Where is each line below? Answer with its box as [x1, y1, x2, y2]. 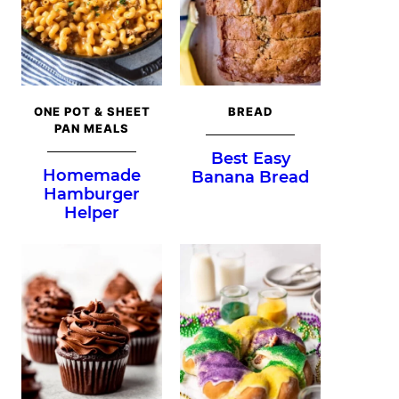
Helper [64, 202, 119, 223]
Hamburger [44, 183, 140, 204]
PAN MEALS [54, 120, 129, 135]
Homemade [43, 165, 141, 185]
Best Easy [210, 148, 290, 168]
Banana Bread [191, 167, 309, 187]
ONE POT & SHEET [33, 103, 151, 118]
